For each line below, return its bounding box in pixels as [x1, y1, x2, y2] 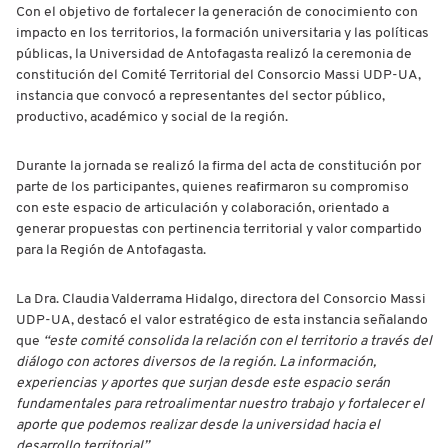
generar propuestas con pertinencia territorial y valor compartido [16, 221, 422, 237]
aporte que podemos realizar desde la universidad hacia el [16, 417, 380, 433]
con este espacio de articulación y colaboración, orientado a [16, 200, 389, 216]
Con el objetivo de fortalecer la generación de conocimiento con [16, 4, 418, 20]
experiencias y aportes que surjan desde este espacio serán [16, 375, 390, 391]
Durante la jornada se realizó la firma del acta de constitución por [16, 158, 421, 174]
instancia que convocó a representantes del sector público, [16, 88, 385, 104]
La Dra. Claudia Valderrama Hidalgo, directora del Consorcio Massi [16, 291, 426, 307]
